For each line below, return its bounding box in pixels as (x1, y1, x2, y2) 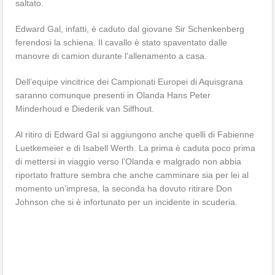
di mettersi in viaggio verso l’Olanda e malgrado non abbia (15, 156, 242, 166)
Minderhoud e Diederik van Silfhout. (15, 103, 155, 114)
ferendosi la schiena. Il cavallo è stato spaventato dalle (15, 37, 228, 47)
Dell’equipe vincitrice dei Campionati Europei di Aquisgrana (15, 76, 244, 87)
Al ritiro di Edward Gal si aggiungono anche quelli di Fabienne (15, 129, 255, 139)
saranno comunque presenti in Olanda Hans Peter (15, 90, 211, 100)
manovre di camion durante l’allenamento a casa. (15, 50, 207, 61)
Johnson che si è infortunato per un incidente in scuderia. (15, 196, 238, 207)
